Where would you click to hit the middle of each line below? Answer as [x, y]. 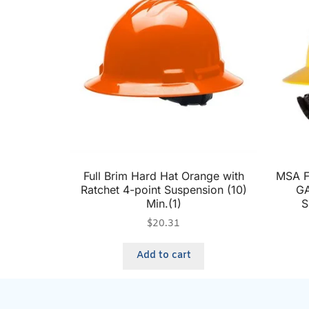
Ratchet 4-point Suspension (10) [163, 189]
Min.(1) [163, 203]
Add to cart [163, 256]
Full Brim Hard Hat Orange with [163, 176]
